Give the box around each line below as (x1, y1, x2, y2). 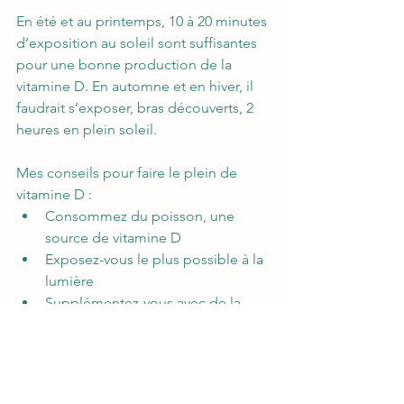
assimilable (45, 337, 116, 355)
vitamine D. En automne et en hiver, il (16, 78, 257, 96)
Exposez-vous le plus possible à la (45, 251, 267, 269)
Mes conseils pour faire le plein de (16, 164, 241, 182)
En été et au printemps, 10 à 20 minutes (16, 13, 271, 31)
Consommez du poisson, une (45, 207, 238, 225)
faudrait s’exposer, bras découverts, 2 (16, 99, 257, 117)
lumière (45, 272, 94, 290)
